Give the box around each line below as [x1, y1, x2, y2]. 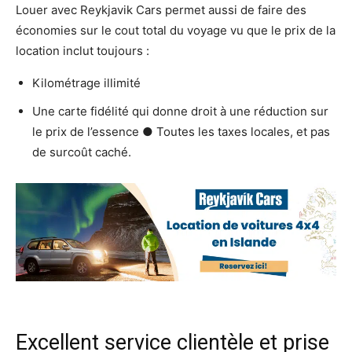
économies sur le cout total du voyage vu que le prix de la [16, 23, 335, 38]
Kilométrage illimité [32, 75, 141, 91]
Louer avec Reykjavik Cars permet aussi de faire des [16, 2, 306, 18]
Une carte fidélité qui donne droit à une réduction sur [32, 104, 328, 119]
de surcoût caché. [32, 145, 131, 160]
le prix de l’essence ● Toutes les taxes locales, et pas [32, 124, 330, 140]
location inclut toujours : [16, 43, 149, 59]
